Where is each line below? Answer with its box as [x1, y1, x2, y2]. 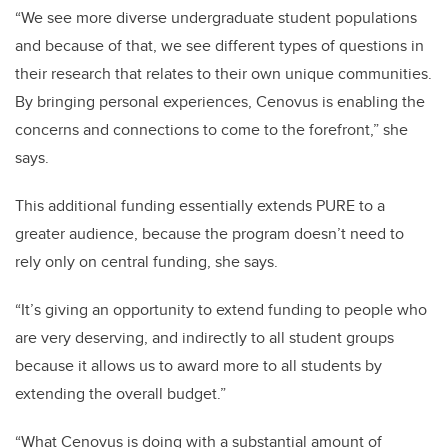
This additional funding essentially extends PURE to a [15, 194, 385, 218]
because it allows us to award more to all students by [15, 354, 382, 378]
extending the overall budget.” [15, 382, 226, 406]
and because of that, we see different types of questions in [15, 34, 424, 58]
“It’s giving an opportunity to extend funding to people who [15, 298, 427, 322]
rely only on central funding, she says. [15, 250, 282, 274]
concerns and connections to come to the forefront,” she [15, 118, 408, 142]
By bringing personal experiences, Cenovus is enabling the [15, 90, 425, 114]
